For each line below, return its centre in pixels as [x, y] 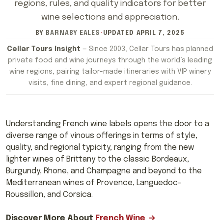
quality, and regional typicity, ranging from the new [100, 148]
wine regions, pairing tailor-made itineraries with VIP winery [110, 72]
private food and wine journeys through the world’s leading [110, 61]
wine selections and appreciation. [110, 17]
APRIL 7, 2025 [161, 33]
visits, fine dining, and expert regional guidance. [110, 83]
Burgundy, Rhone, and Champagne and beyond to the [104, 171]
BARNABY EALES [73, 33]
